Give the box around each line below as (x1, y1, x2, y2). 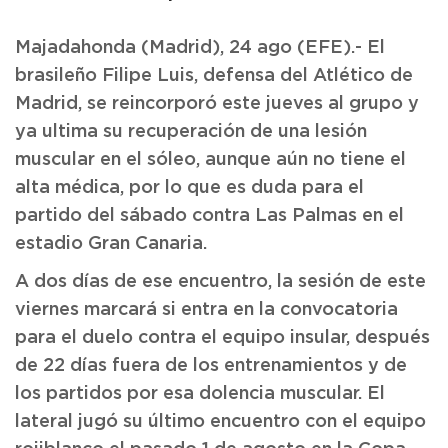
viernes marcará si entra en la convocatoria (15, 301, 398, 319)
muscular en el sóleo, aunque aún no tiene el (15, 151, 406, 169)
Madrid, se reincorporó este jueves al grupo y (15, 95, 419, 113)
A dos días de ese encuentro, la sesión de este (15, 273, 426, 291)
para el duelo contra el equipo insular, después (15, 329, 430, 347)
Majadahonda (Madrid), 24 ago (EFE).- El (15, 39, 385, 57)
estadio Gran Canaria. (15, 235, 207, 253)
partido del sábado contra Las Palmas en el (15, 207, 404, 225)
